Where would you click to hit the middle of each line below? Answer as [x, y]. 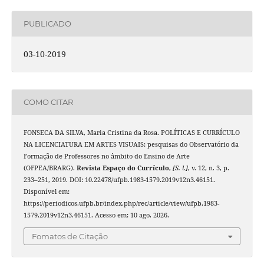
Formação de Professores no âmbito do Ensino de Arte [106, 156]
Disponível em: [46, 192]
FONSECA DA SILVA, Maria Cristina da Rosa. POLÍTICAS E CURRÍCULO [131, 133]
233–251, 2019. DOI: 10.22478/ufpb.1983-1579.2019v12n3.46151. [119, 180]
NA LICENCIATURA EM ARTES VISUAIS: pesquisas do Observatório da [131, 144]
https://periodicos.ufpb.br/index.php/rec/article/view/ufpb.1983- [121, 203]
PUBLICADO [47, 24]
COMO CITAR [48, 102]
